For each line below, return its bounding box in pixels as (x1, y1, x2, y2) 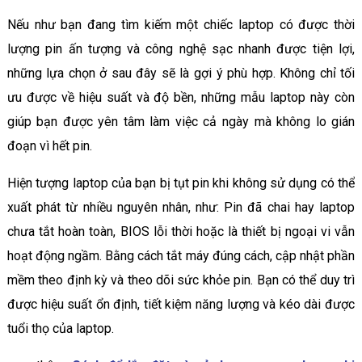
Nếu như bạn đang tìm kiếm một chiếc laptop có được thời (6, 16, 356, 32)
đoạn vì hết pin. (6, 137, 92, 154)
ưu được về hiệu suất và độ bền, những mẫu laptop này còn (6, 89, 356, 105)
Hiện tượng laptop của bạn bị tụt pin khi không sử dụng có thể (6, 175, 356, 191)
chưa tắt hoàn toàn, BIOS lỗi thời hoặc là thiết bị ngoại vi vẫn (6, 223, 356, 239)
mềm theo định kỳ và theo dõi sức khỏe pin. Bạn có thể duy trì (6, 271, 356, 288)
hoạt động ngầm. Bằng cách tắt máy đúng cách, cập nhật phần (6, 247, 356, 263)
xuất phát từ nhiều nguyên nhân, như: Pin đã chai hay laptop (6, 199, 356, 215)
